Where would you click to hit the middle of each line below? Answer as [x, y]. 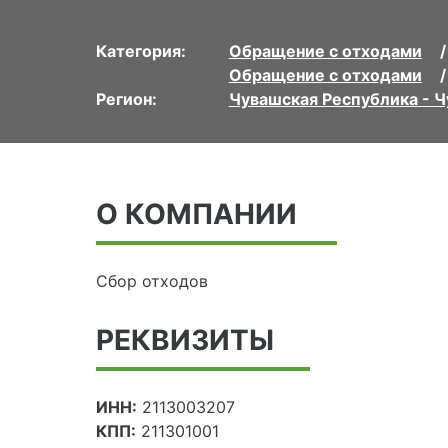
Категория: [141, 51]
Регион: [126, 99]
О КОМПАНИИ [196, 214]
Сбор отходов [152, 281]
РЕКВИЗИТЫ [185, 340]
